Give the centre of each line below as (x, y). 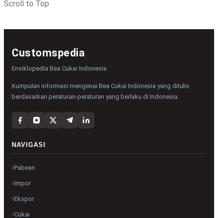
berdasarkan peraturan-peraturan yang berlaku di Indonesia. (95, 97)
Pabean (25, 167)
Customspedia (48, 53)
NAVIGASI (29, 145)
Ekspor (24, 199)
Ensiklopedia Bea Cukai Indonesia (59, 69)
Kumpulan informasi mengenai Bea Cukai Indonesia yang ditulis (100, 86)
